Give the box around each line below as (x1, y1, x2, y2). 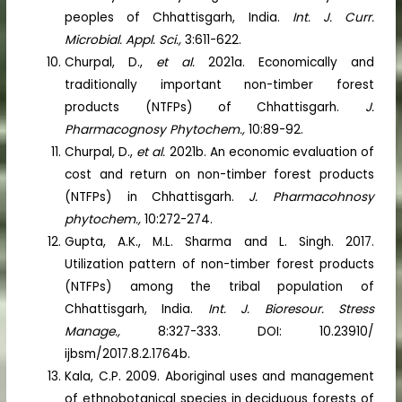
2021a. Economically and (208, 53, 374, 71)
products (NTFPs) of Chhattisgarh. (65, 98, 365, 116)
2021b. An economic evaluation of (169, 143, 374, 161)
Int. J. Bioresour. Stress (207, 300, 374, 318)
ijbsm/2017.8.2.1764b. (65, 345, 191, 363)
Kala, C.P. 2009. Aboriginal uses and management (65, 367, 374, 385)
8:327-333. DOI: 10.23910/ (157, 322, 374, 340)
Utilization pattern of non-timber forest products (65, 255, 374, 273)
